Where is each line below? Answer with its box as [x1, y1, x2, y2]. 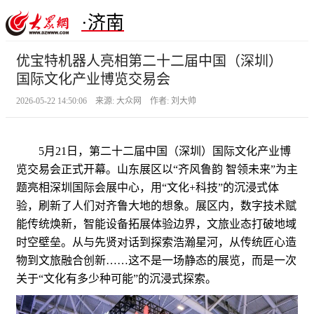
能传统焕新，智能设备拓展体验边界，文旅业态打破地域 [16, 217, 296, 230]
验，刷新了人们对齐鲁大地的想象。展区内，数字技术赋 [16, 199, 296, 212]
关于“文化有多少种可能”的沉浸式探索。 [16, 272, 217, 285]
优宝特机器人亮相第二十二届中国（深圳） [16, 53, 282, 69]
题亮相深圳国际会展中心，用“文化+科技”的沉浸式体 [16, 181, 279, 193]
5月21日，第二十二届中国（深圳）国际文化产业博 [16, 144, 291, 157]
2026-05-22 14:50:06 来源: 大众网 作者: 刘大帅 [16, 96, 196, 106]
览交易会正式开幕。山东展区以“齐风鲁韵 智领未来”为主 [16, 163, 298, 175]
